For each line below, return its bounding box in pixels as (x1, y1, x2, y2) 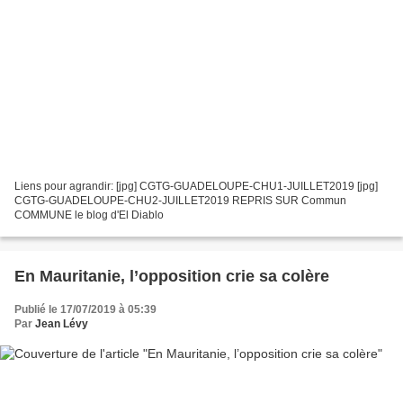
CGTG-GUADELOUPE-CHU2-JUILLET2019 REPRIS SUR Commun (14, 194, 346, 208)
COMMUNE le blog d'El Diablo (14, 209, 164, 222)
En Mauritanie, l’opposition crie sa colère (14, 267, 329, 286)
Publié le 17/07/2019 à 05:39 (14, 303, 157, 317)
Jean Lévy (35, 318, 88, 331)
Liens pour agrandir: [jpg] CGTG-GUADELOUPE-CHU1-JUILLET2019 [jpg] (14, 180, 378, 193)
